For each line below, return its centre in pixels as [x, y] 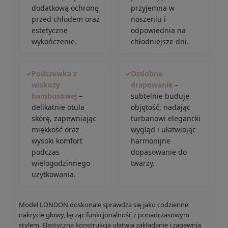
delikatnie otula [58, 107]
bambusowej [54, 96]
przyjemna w [152, 8]
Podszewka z [54, 74]
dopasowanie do [159, 152]
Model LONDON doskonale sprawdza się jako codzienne [104, 205]
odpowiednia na [158, 30]
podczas [46, 152]
